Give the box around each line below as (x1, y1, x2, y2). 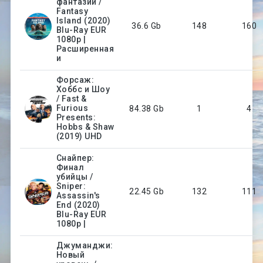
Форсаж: (56, 75, 95, 85)
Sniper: (56, 181, 86, 191)
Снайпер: (56, 153, 95, 163)
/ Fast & (56, 93, 87, 103)
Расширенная (56, 43, 114, 53)
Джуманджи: (56, 240, 113, 250)
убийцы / (56, 171, 93, 181)
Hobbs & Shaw (56, 122, 114, 131)
